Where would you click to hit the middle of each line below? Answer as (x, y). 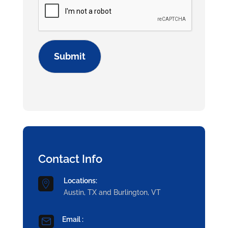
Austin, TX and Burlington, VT (112, 192)
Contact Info (70, 159)
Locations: (80, 181)
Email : (73, 219)
